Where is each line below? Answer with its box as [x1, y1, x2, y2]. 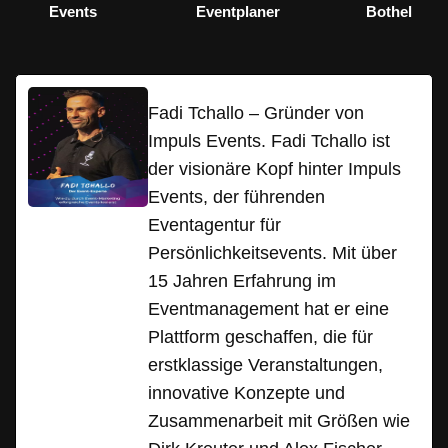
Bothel [365, 3, 412, 21]
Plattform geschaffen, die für [148, 327, 373, 348]
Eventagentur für [148, 215, 281, 236]
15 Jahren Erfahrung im [148, 271, 336, 292]
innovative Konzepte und [148, 383, 345, 404]
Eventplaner [195, 3, 280, 21]
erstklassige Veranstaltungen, [148, 355, 383, 376]
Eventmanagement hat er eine [148, 299, 389, 320]
